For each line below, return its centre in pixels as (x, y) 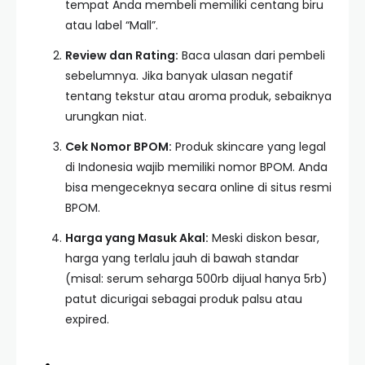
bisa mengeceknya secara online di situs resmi (198, 187)
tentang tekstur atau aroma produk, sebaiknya (198, 96)
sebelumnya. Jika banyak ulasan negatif (179, 76)
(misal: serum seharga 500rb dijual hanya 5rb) (196, 279)
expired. (87, 319)
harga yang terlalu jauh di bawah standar (182, 258)
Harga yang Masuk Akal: (137, 238)
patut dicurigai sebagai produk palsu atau (184, 299)
